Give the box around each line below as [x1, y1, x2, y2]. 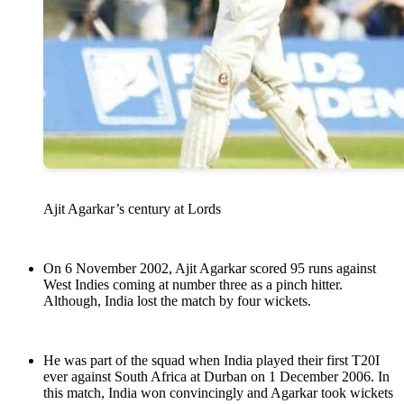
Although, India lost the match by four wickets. [43, 293, 311, 309]
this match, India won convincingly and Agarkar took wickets [43, 385, 393, 401]
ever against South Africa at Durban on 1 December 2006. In [43, 369, 390, 385]
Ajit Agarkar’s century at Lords [43, 201, 221, 217]
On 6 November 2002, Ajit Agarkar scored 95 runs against [43, 261, 376, 277]
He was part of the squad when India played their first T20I [43, 353, 380, 369]
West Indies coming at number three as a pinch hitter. [43, 277, 343, 293]
